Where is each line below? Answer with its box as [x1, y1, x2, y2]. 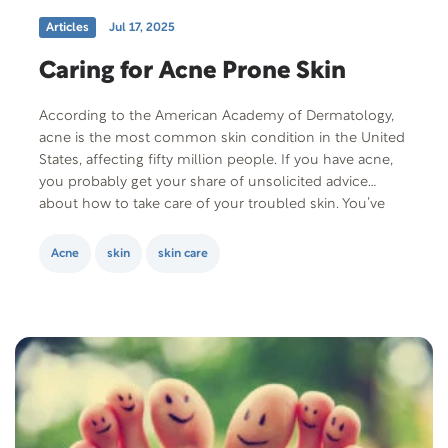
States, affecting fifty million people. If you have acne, [39, 153, 393, 167]
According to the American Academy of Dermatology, [39, 109, 394, 123]
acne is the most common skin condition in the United [39, 131, 405, 145]
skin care [158, 247, 208, 259]
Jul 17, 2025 [109, 21, 175, 33]
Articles [46, 21, 89, 33]
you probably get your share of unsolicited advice [39, 175, 368, 189]
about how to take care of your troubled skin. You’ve [39, 197, 385, 211]
